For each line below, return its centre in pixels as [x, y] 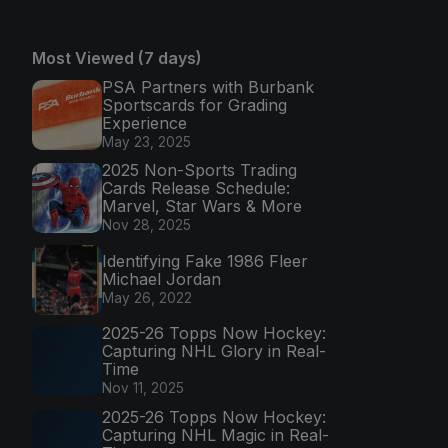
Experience [144, 122]
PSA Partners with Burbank [208, 86]
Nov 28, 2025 [146, 225]
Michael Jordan [161, 278]
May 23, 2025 [146, 141]
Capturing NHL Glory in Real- [214, 351]
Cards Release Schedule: [196, 188]
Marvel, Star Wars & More [202, 206]
